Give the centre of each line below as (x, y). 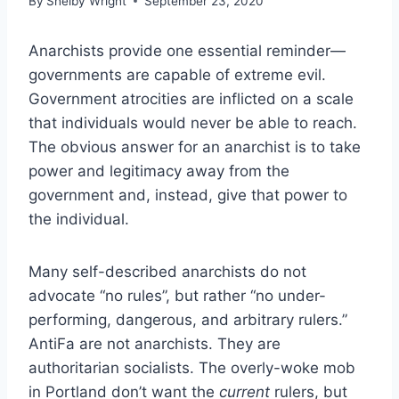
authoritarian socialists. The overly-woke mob (192, 367)
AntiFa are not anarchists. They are (155, 343)
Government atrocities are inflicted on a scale (191, 98)
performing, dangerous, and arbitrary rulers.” (188, 319)
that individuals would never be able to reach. (193, 122)
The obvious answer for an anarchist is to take (195, 147)
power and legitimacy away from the (159, 171)
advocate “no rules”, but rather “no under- (177, 295)
